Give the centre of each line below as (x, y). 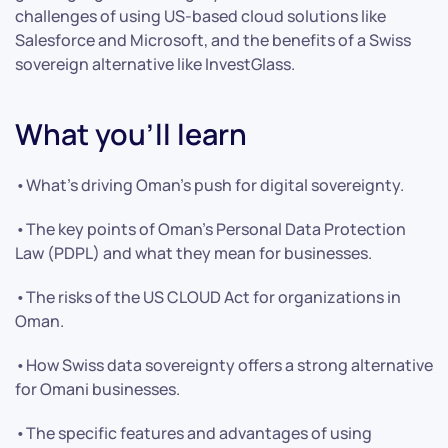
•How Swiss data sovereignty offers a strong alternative (224, 364)
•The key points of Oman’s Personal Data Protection (210, 228)
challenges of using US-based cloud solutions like (200, 15)
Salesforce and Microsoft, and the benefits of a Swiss (213, 39)
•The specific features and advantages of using (193, 432)
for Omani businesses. (97, 388)
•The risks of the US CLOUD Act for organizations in (208, 296)
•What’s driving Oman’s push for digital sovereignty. (209, 184)
